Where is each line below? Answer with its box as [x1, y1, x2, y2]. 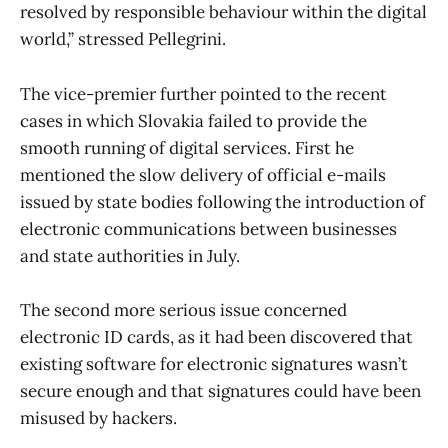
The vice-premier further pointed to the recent [20, 82, 387, 105]
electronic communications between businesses [20, 217, 397, 240]
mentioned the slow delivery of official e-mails [20, 163, 386, 186]
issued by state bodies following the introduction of [20, 190, 425, 213]
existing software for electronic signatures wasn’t [20, 352, 408, 375]
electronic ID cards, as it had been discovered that [20, 325, 413, 348]
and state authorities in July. [20, 244, 240, 267]
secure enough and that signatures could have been [20, 379, 421, 402]
